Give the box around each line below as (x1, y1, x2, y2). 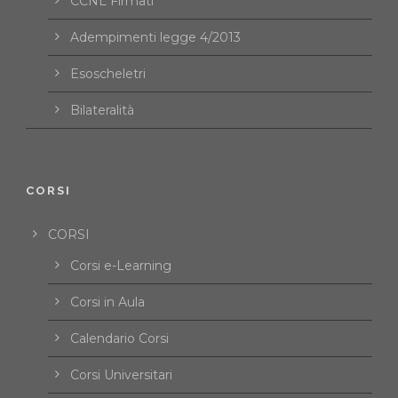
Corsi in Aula (70, 294, 145, 311)
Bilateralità (70, 102, 134, 119)
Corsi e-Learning (70, 258, 171, 275)
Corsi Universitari (70, 367, 172, 384)
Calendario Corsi (70, 330, 169, 347)
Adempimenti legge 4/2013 (70, 29, 241, 46)
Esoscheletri (70, 66, 146, 83)
